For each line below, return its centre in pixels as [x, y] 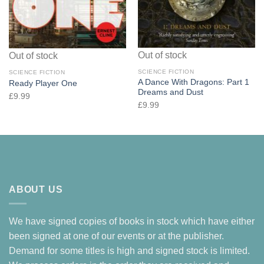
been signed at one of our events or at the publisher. [116, 236]
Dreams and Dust [170, 92]
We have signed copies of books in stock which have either [132, 222]
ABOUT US [36, 189]
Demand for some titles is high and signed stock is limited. [129, 251]
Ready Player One [43, 83]
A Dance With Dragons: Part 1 [193, 82]
